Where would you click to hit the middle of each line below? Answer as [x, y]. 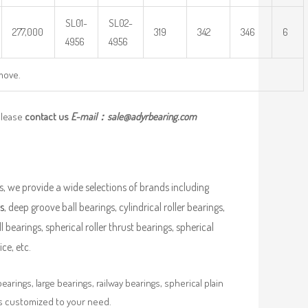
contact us [48, 116]
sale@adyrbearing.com [152, 116]
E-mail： [89, 116]
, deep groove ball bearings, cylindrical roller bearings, [114, 207]
